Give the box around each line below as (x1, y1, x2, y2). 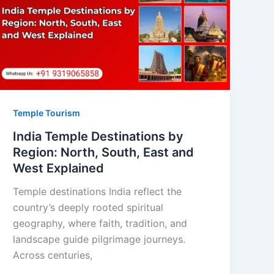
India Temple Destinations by (13, 128, 184, 144)
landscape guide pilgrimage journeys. (13, 232, 186, 245)
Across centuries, (13, 248, 93, 261)
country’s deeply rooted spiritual (13, 201, 164, 213)
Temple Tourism (13, 107, 81, 118)
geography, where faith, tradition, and (13, 217, 188, 229)
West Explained (13, 160, 105, 176)
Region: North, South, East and (13, 144, 194, 160)
